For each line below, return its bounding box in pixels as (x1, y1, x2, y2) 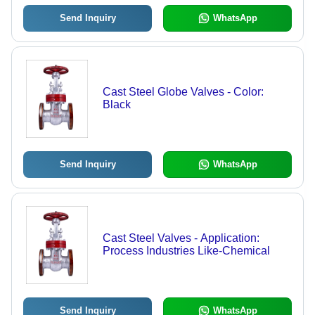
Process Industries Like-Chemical (102, 245, 270, 257)
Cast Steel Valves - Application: (102, 232, 259, 245)
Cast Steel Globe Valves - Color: (102, 86, 264, 98)
